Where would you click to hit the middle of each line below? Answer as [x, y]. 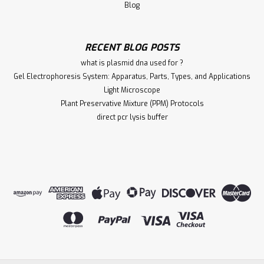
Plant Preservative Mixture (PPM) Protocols [132, 104]
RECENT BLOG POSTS [132, 48]
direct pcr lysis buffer [132, 118]
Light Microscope [132, 90]
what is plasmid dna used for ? [132, 63]
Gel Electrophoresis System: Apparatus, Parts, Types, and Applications [132, 77]
